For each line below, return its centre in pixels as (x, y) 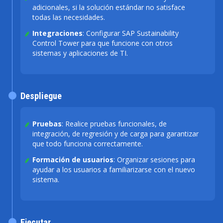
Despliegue (41, 96)
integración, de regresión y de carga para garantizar (115, 134)
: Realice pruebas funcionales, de (114, 124)
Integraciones (57, 33)
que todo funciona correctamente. (88, 144)
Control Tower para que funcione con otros (103, 43)
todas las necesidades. (69, 17)
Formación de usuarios (73, 160)
